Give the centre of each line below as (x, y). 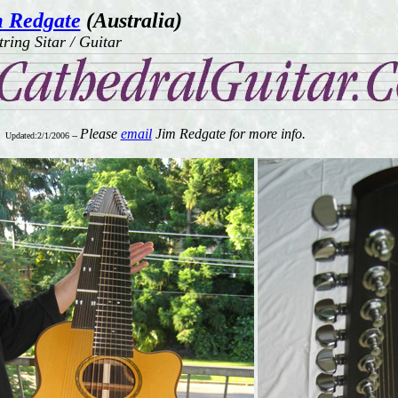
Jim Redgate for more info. (228, 134)
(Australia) (131, 20)
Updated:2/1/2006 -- (42, 135)
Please (100, 134)
